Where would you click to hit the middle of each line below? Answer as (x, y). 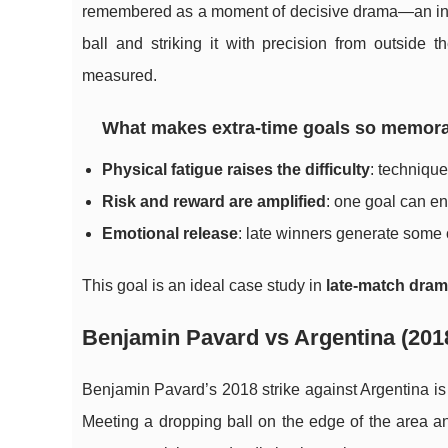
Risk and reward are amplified (214, 201)
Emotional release (170, 233)
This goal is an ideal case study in (204, 285)
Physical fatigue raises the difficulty (236, 169)
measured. (119, 75)
